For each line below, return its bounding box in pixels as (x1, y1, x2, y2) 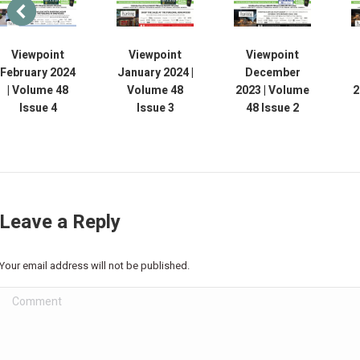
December (244, 63, 301, 81)
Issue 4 (18, 99, 57, 117)
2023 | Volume (235, 81, 310, 99)
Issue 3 (136, 99, 174, 117)
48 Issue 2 (246, 99, 300, 117)
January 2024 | (117, 63, 194, 81)
